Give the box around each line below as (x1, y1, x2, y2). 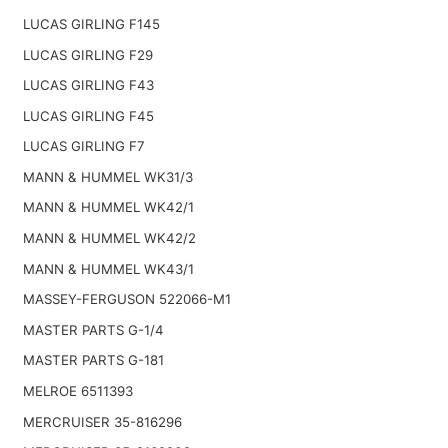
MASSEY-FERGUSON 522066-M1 (22, 291, 231, 308)
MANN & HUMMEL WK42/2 (22, 230, 196, 247)
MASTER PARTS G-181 (22, 352, 164, 369)
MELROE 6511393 (22, 383, 133, 400)
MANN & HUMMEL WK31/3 (22, 168, 193, 185)
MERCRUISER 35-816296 (22, 413, 182, 430)
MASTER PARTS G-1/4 (22, 321, 164, 338)
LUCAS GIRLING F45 (22, 107, 154, 124)
